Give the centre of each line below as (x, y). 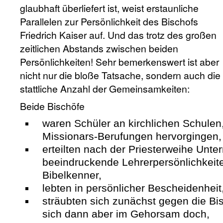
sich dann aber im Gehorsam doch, (126, 214)
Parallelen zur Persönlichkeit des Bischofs (109, 21)
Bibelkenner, (72, 175)
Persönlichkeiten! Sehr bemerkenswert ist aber (119, 62)
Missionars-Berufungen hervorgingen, (132, 136)
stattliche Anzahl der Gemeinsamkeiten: (106, 89)
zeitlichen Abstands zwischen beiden (99, 48)
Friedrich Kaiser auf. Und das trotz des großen (118, 35)
